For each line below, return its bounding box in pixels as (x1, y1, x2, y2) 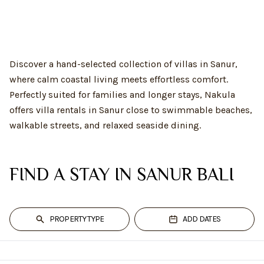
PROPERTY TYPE (49, 214, 104, 224)
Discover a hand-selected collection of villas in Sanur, (9, 58, 237, 70)
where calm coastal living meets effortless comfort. (9, 74, 228, 85)
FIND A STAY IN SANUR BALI (9, 164, 234, 184)
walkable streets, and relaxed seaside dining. (9, 120, 201, 131)
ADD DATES (182, 214, 221, 224)
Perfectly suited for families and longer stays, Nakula (9, 89, 235, 100)
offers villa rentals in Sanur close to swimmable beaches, (9, 104, 252, 115)
